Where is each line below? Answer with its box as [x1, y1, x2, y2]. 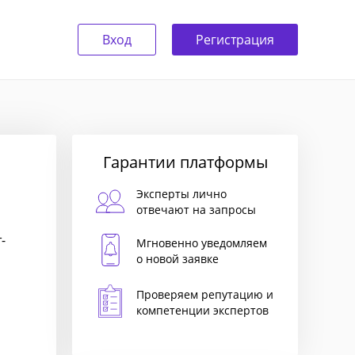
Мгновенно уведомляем [136, 235, 267, 250]
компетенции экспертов [136, 302, 269, 318]
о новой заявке [136, 251, 219, 266]
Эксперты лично [136, 186, 227, 201]
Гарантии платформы [102, 151, 268, 173]
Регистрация [196, 31, 274, 48]
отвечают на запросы [136, 202, 256, 217]
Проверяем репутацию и [136, 286, 273, 302]
